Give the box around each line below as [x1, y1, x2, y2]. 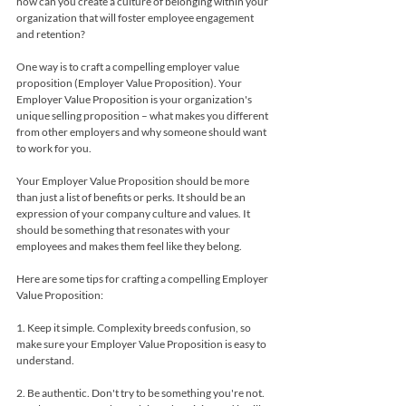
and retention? [16, 26, 85, 41]
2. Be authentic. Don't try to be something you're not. [16, 385, 266, 400]
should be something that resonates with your [16, 222, 232, 237]
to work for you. [16, 140, 92, 155]
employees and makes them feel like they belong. [16, 238, 242, 253]
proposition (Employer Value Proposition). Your [16, 75, 244, 90]
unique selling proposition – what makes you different [16, 108, 270, 122]
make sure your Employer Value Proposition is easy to [16, 336, 268, 351]
